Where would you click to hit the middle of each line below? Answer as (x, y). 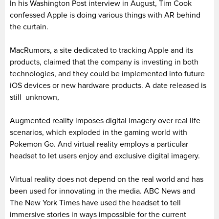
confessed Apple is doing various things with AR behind (105, 15)
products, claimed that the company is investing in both (104, 62)
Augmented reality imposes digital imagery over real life (105, 120)
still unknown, (34, 97)
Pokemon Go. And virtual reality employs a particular (99, 144)
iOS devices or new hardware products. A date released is (108, 85)
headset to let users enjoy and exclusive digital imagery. (105, 156)
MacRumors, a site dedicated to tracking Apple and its (101, 50)
